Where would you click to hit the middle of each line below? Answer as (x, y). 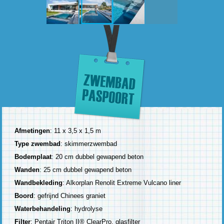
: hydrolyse (87, 208)
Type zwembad (38, 143)
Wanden (27, 169)
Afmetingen (32, 130)
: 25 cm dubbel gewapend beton (86, 169)
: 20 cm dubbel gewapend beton (98, 156)
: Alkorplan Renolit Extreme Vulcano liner (122, 182)
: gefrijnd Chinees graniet (71, 195)
